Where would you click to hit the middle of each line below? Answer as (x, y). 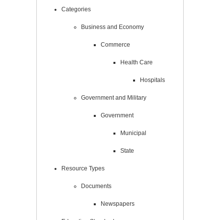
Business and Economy (112, 27)
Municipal (133, 133)
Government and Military (114, 97)
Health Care (137, 62)
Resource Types (83, 168)
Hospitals (152, 80)
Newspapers (118, 204)
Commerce (115, 44)
